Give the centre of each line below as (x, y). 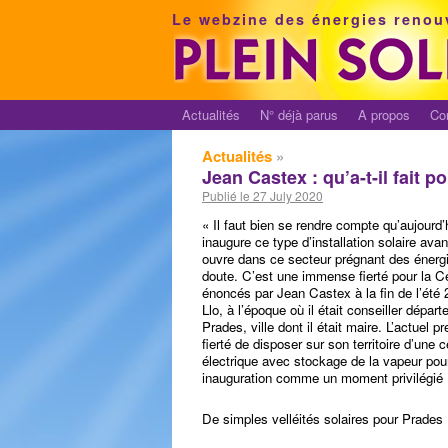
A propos (384, 114)
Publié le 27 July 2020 (262, 195)
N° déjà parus (299, 114)
